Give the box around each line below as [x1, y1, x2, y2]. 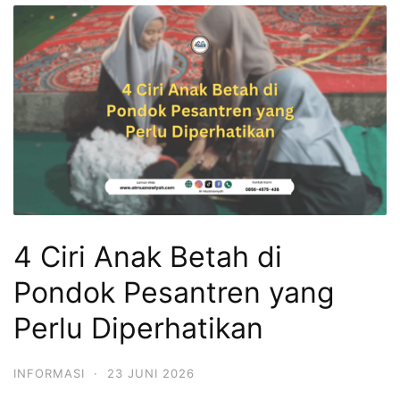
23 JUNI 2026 [107, 365, 195, 380]
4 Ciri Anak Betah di [13, 238, 282, 274]
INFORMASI [13, 365, 85, 380]
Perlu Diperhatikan [13, 310, 263, 346]
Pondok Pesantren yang [13, 274, 335, 310]
